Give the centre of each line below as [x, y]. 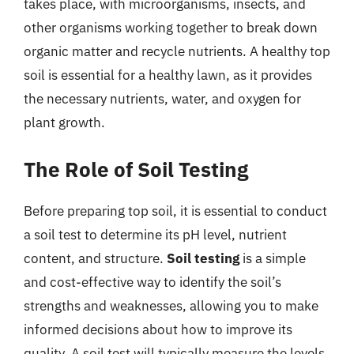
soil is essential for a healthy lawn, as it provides [168, 75]
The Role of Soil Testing [136, 169]
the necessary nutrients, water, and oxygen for [162, 99]
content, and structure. [95, 258]
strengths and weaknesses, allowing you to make [171, 305]
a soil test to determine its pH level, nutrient [155, 234]
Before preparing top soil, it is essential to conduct [175, 211]
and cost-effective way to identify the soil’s [153, 282]
